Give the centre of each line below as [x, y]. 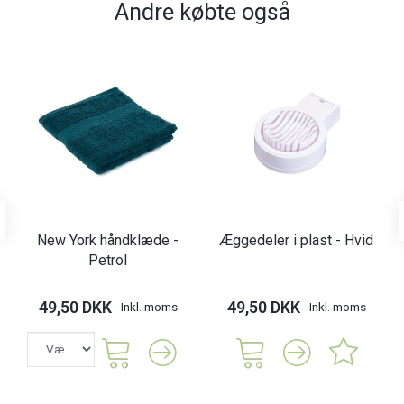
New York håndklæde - [108, 240]
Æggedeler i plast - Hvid [296, 240]
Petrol [108, 260]
